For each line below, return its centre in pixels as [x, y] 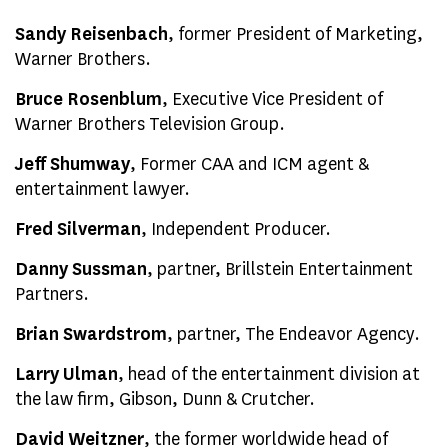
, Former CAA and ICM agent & [249, 164]
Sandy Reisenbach [91, 34]
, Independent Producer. [236, 229]
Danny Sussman [81, 269]
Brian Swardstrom [91, 334]
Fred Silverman [78, 229]
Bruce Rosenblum [88, 99]
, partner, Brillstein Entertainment [280, 269]
